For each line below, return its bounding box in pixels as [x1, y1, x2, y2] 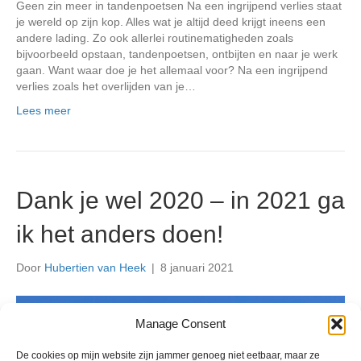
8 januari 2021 [160, 261, 234, 275]
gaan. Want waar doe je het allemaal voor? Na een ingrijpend [16, 64, 328, 77]
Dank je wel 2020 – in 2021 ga [16, 187, 345, 214]
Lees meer [16, 104, 71, 118]
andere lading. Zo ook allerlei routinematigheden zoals [16, 31, 293, 45]
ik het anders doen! [16, 221, 223, 248]
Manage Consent [135, 317, 226, 330]
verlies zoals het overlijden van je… [16, 80, 196, 93]
